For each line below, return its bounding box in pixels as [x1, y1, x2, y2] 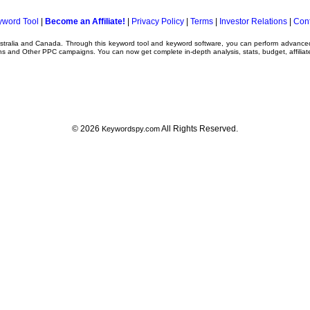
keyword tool [108, 39, 149, 47]
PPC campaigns [42, 48, 93, 55]
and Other [6, 48, 42, 55]
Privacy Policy [131, 17, 184, 26]
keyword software [165, 39, 222, 47]
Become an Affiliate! [45, 17, 125, 26]
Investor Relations [219, 17, 287, 26]
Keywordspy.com [102, 125, 160, 133]
